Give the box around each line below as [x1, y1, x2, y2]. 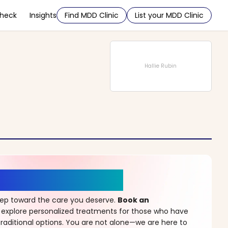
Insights [30, 10, 56, 20]
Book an [118, 195, 149, 205]
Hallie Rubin [145, 62, 177, 70]
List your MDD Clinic [135, 10, 204, 20]
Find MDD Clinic [65, 10, 119, 20]
